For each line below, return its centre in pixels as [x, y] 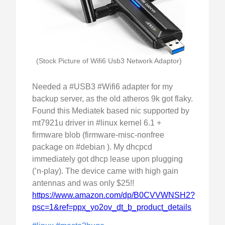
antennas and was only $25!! [83, 183]
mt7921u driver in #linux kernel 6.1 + [97, 123]
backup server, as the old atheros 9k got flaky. [113, 98]
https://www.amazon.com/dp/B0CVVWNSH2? [114, 195]
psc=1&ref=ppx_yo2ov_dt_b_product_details [112, 207]
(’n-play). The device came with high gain [105, 171]
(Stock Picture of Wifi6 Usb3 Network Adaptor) [109, 61]
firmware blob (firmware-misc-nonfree [98, 135]
